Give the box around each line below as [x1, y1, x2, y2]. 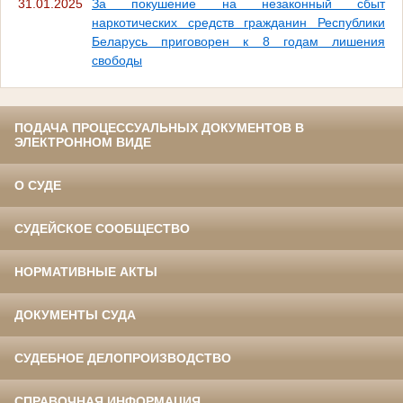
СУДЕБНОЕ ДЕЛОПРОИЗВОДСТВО [14, 350, 231, 365]
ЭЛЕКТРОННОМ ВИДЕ [14, 134, 151, 149]
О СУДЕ [14, 177, 61, 193]
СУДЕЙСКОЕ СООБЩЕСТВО [14, 220, 190, 236]
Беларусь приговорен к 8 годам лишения [92, 33, 385, 49]
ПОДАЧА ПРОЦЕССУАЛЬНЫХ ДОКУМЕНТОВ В [14, 120, 304, 135]
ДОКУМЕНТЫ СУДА [14, 307, 136, 322]
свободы [92, 52, 142, 67]
